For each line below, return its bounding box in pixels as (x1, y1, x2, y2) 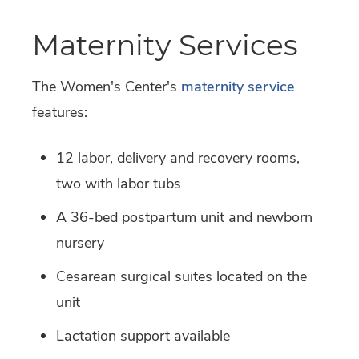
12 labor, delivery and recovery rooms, (56, 148, 300, 168)
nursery (56, 233, 104, 253)
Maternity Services (32, 27, 298, 63)
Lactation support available (56, 326, 230, 346)
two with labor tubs (56, 174, 181, 194)
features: (32, 103, 87, 123)
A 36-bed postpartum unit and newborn (56, 208, 313, 228)
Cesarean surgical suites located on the (56, 267, 307, 287)
